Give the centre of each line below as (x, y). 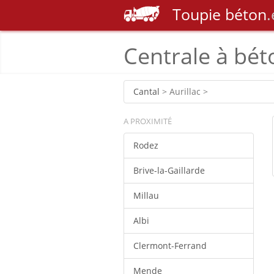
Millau (146, 195)
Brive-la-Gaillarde (169, 170)
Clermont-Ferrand (170, 246)
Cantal (146, 91)
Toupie (197, 14)
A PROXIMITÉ (148, 121)
